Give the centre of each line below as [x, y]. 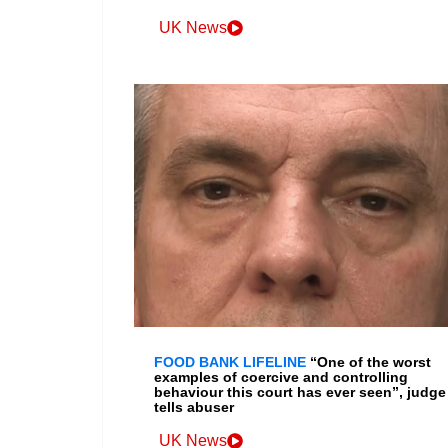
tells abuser [194, 407]
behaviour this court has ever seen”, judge [300, 392]
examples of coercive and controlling [281, 377]
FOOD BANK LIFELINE [230, 362]
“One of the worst [370, 362]
